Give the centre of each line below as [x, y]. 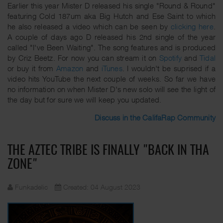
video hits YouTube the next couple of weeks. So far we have [111, 78]
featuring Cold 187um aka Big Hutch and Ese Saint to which [111, 16]
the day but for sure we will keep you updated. [85, 99]
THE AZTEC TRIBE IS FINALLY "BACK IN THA [108, 151]
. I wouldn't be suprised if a [169, 68]
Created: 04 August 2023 [102, 187]
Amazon [70, 68]
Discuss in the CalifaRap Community [155, 117]
